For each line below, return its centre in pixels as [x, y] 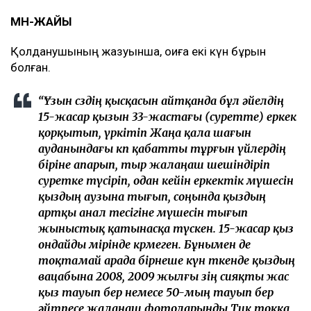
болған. [32, 67]
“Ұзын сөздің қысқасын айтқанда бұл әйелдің [161, 100]
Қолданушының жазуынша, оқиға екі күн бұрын [138, 51]
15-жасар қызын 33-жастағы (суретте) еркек [167, 116]
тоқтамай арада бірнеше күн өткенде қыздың [167, 260]
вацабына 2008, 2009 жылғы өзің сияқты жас [163, 276]
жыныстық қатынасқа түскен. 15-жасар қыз [166, 228]
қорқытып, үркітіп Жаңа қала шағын [145, 132]
